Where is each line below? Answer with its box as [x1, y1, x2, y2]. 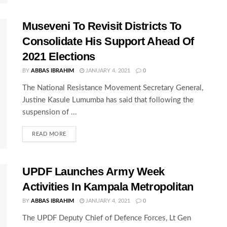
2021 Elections [22, 50, 95, 63]
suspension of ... [22, 108, 77, 116]
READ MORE [32, 131, 66, 137]
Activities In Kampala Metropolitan [22, 180, 194, 193]
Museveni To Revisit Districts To [22, 19, 181, 32]
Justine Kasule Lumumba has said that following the [22, 96, 194, 104]
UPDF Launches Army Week [22, 165, 165, 178]
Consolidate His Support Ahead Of [22, 34, 194, 48]
